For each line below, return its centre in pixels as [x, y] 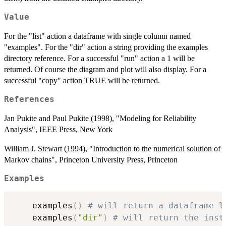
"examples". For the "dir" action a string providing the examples [106, 47]
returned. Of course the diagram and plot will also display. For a [105, 69]
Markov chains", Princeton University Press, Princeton [91, 159]
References [29, 99]
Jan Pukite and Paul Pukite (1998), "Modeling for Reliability [100, 118]
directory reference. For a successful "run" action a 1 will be [99, 58]
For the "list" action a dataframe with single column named [97, 36]
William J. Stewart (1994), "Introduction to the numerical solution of [112, 148]
